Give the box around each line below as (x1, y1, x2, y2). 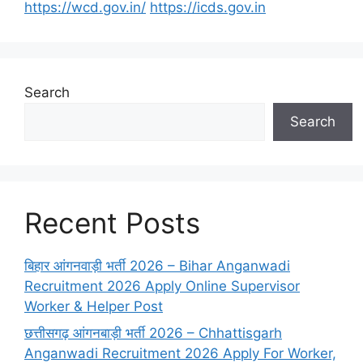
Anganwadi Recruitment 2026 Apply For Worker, (24, 345, 336, 361)
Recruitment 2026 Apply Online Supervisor (24, 277, 300, 294)
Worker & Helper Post (24, 297, 163, 314)
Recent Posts (24, 205, 200, 240)
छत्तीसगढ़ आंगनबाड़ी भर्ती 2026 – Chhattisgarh (24, 325, 282, 341)
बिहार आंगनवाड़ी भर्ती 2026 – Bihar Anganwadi (24, 257, 290, 274)
